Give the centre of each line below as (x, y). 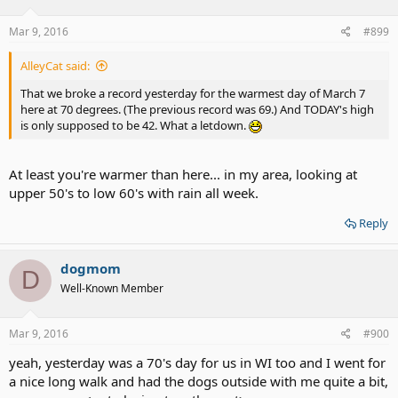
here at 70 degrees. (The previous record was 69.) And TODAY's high (197, 109)
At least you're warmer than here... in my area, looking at (183, 174)
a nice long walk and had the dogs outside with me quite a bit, (199, 381)
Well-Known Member (112, 288)
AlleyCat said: (55, 66)
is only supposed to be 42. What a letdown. (135, 125)
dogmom (91, 268)
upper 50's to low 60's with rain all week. (134, 192)
